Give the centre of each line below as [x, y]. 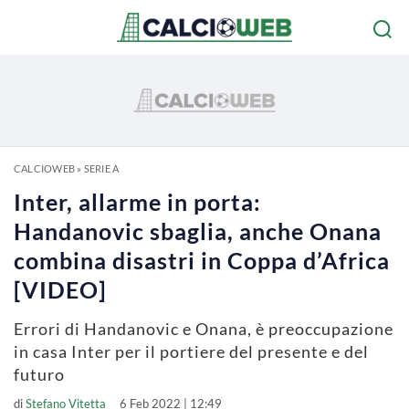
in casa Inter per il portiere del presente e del [191, 351]
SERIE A [101, 168]
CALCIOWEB [44, 168]
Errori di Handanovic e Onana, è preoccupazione [204, 329]
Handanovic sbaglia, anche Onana [198, 231]
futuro [39, 374]
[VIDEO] [60, 289]
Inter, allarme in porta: [137, 202]
